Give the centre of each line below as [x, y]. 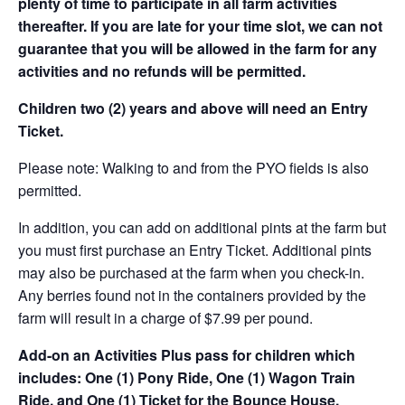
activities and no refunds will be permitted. [162, 71]
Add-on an [56, 354]
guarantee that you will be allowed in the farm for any [198, 48]
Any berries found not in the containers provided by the [192, 295]
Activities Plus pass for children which [225, 354]
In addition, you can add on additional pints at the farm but [202, 227]
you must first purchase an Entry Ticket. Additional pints [195, 250]
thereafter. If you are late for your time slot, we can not [200, 25]
